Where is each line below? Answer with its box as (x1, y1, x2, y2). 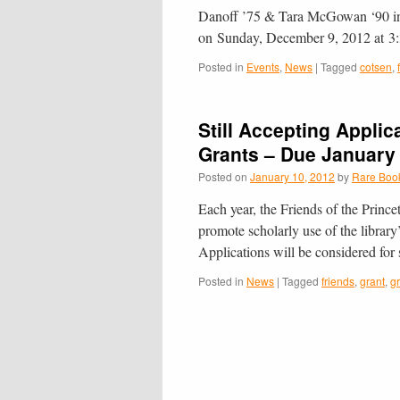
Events (246, 59, 279, 75)
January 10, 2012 (250, 169, 335, 185)
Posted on (198, 169, 247, 185)
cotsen (360, 59, 392, 75)
